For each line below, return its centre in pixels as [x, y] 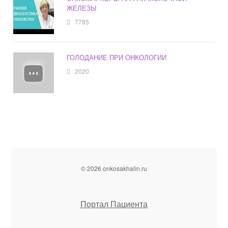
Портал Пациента [114, 204]
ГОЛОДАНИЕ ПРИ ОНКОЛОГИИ [117, 58]
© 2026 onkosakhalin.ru [114, 168]
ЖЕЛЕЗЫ [82, 8]
